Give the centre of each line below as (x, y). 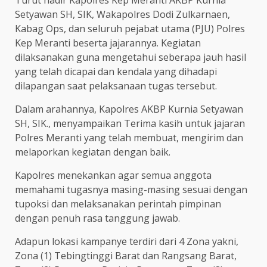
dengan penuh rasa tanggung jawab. (97, 218)
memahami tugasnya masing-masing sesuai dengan (131, 189)
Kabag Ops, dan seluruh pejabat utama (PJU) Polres (130, 28)
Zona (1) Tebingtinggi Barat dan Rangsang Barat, (126, 255)
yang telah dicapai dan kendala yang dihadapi (116, 71)
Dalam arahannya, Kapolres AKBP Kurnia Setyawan (129, 109)
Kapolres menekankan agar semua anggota (113, 175)
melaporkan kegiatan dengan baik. (93, 152)
